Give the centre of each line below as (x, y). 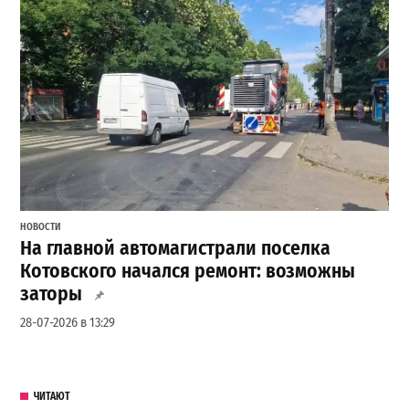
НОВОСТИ (41, 226)
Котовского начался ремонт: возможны (188, 271)
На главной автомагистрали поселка (176, 248)
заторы (52, 294)
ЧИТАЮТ (52, 397)
